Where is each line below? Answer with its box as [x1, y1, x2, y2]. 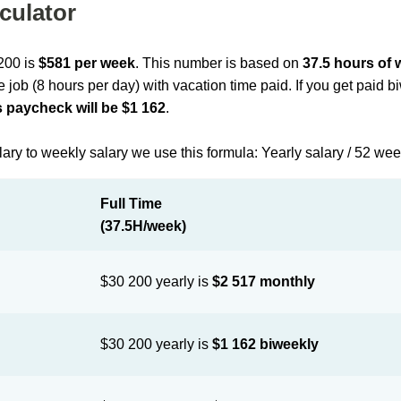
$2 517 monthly [212, 274, 316, 289]
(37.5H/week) [100, 218, 187, 234]
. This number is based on [135, 55, 303, 71]
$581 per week [38, 55, 136, 71]
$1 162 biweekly [212, 337, 320, 352]
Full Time [100, 196, 163, 211]
